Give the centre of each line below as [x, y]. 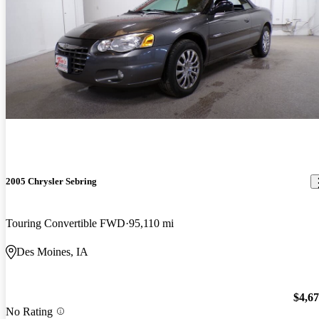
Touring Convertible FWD [66, 224]
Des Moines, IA [52, 252]
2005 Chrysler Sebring [51, 182]
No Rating [29, 311]
